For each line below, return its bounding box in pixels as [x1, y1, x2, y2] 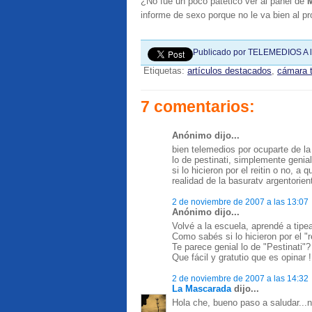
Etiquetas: [143, 65, 187, 76]
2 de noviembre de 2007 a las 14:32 [172, 274, 309, 283]
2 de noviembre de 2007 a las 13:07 [172, 197, 309, 206]
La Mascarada [172, 283, 231, 294]
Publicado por [193, 47, 248, 57]
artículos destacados [187, 65, 272, 76]
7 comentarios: [141, 97, 255, 116]
